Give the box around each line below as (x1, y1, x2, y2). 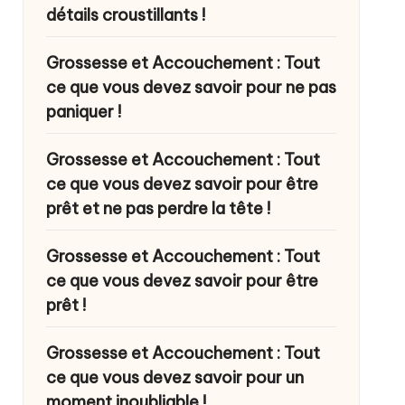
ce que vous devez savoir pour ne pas (45, 77, 336, 98)
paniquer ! (45, 101, 121, 122)
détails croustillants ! (45, 5, 205, 25)
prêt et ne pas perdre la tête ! (45, 198, 270, 219)
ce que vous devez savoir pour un (45, 367, 304, 388)
